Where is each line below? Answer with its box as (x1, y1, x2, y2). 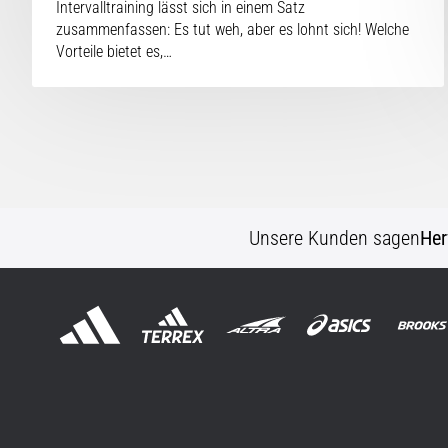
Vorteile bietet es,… (56, 41, 172, 61)
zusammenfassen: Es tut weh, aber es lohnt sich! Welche (56, 19, 409, 39)
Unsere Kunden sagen (248, 225, 420, 250)
